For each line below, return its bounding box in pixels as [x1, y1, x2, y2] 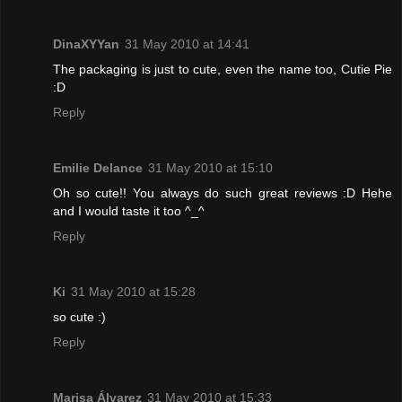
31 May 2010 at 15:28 [71, 284, 196, 300]
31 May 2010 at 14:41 [125, 37, 249, 52]
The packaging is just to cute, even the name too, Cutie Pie [53, 62, 392, 77]
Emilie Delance [53, 161, 143, 176]
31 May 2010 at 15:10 [148, 161, 273, 176]
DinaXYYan [53, 37, 119, 52]
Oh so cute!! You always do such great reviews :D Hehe [53, 186, 392, 201]
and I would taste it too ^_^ [53, 204, 205, 219]
